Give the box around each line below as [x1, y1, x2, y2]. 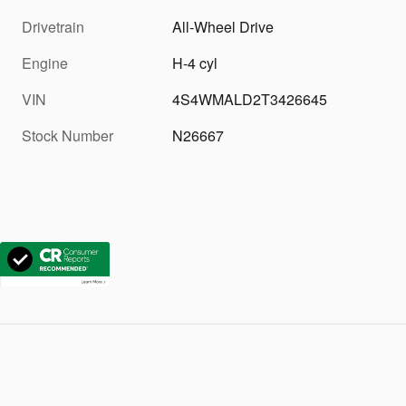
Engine [22, 53, 68, 74]
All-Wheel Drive [172, 16, 275, 38]
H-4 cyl [172, 53, 218, 74]
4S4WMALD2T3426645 [172, 89, 328, 111]
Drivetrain [22, 16, 84, 38]
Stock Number [22, 125, 113, 147]
